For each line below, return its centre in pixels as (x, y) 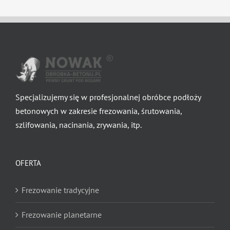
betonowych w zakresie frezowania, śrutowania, (99, 111)
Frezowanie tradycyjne (60, 190)
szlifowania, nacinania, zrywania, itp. (79, 124)
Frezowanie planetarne (62, 214)
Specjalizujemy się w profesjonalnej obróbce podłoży (108, 97)
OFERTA (28, 163)
